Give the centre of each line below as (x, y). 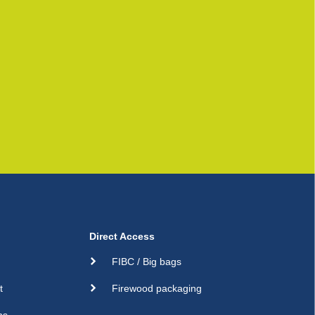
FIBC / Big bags (146, 261)
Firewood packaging (156, 288)
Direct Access (122, 236)
